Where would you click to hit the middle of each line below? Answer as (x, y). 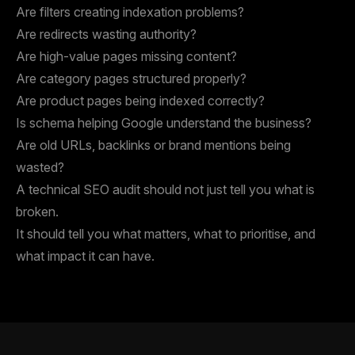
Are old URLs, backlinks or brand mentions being (153, 145)
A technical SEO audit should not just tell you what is (165, 190)
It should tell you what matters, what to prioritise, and (166, 234)
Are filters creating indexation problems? (130, 12)
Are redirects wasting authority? (106, 34)
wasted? (40, 168)
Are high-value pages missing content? (126, 57)
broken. (37, 212)
